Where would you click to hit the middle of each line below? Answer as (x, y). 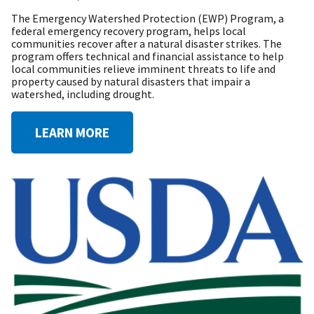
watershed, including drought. (83, 94)
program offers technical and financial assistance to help (148, 56)
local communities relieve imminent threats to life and (143, 68)
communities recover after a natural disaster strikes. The (146, 43)
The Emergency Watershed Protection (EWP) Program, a (148, 18)
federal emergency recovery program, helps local (129, 30)
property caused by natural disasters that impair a (131, 81)
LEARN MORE (72, 132)
